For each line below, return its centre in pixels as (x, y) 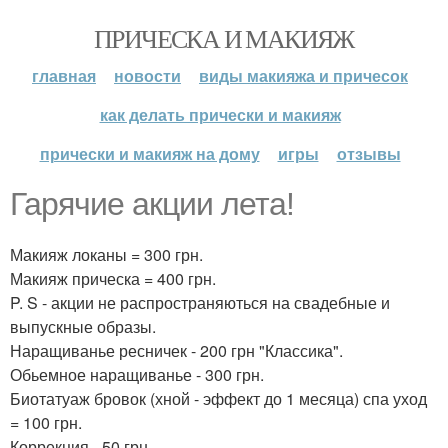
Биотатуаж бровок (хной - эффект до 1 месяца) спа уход (218, 398)
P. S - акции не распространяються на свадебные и (200, 302)
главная (64, 75)
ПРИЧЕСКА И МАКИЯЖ (224, 38)
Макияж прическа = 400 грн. (113, 278)
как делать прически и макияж (220, 114)
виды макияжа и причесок (303, 75)
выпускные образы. (83, 326)
